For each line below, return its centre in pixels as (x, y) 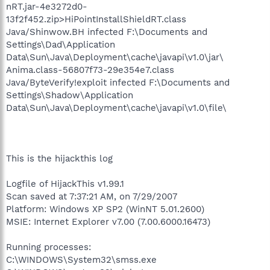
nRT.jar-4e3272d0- (47, 7)
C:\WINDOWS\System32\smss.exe (81, 260)
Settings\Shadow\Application (70, 95)
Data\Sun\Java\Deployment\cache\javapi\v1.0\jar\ (115, 57)
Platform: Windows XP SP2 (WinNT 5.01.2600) (105, 209)
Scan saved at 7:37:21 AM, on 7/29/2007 (92, 196)
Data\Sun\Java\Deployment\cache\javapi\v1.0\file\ (116, 108)
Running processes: (49, 247)
